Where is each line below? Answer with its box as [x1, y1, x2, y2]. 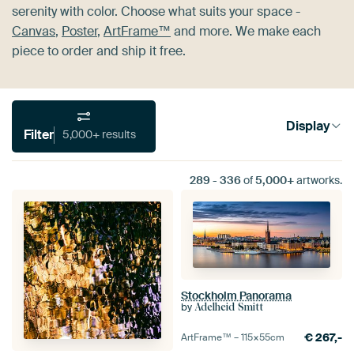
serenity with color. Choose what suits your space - [12, 2, 300, 20]
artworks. [294, 172, 342, 187]
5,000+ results [102, 127, 136, 142]
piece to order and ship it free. [12, 42, 186, 59]
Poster [62, 22, 97, 40]
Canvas [12, 22, 55, 40]
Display [285, 118, 330, 135]
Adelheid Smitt [194, 301, 263, 314]
